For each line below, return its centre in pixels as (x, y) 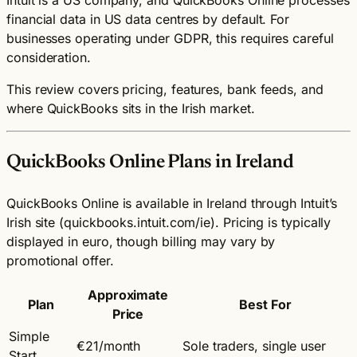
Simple (29, 336)
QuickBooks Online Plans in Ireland (150, 162)
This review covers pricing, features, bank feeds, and (165, 89)
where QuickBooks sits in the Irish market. (131, 108)
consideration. (49, 57)
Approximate (128, 294)
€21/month (109, 345)
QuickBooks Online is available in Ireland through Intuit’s (172, 203)
